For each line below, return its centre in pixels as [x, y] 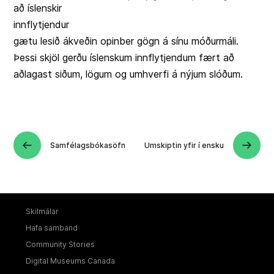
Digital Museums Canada [70, 261]
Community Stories [60, 244]
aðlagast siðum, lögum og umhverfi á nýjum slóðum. [128, 74]
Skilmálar [42, 211]
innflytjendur [42, 24]
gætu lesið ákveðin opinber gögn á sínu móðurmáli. [126, 41]
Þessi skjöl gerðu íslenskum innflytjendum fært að [124, 57]
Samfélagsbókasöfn [88, 146]
